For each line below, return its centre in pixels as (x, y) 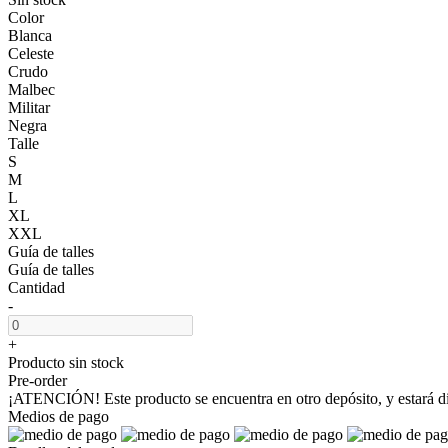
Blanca (30, 35)
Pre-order (37, 380)
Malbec (31, 89)
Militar (29, 107)
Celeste (31, 53)
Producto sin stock (66, 362)
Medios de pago (58, 416)
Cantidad (36, 287)
